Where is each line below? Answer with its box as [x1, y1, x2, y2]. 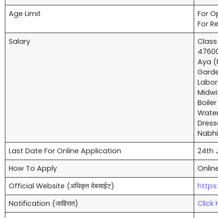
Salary [9, 36, 31, 47]
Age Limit [9, 9, 41, 19]
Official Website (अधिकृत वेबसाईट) [9, 181, 115, 191]
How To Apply [9, 163, 57, 174]
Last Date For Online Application [9, 146, 122, 156]
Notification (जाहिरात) [9, 199, 79, 209]
